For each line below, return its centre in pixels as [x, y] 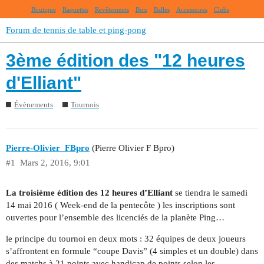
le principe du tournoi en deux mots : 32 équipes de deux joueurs [126, 238]
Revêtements [112, 9]
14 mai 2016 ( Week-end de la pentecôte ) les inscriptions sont [121, 205]
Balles [161, 9]
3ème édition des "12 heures [126, 61]
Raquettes [75, 9]
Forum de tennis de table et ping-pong [76, 30]
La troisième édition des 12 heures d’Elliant [89, 192]
